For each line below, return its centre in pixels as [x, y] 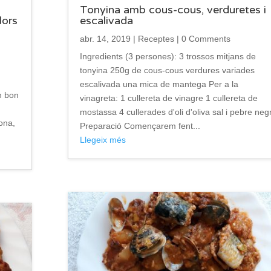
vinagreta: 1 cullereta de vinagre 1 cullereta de [168, 98]
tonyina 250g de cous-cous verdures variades [167, 70]
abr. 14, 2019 [105, 38]
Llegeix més [103, 139]
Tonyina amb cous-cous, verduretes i [173, 9]
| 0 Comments [202, 38]
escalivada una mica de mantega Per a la [159, 84]
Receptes [156, 38]
